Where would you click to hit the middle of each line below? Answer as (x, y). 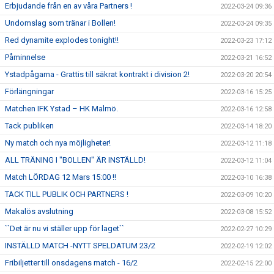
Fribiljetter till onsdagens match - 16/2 (71, 263)
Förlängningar (29, 91)
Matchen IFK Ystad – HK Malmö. (61, 109)
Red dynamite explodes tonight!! (62, 40)
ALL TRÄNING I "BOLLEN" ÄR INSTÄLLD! (75, 160)
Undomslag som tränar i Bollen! (60, 23)
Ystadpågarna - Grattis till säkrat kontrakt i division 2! (97, 74)
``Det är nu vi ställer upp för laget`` (65, 228)
